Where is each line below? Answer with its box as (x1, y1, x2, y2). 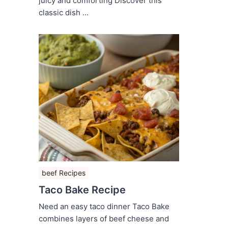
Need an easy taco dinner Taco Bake (38, 202, 169, 212)
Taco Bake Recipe (38, 184, 126, 196)
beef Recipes (41, 168, 85, 178)
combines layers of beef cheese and (38, 214, 169, 224)
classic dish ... (38, 8, 89, 18)
